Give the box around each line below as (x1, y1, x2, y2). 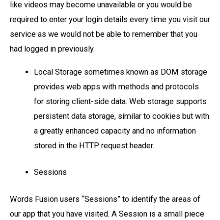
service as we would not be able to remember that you (10, 29, 197, 39)
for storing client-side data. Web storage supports (34, 96, 207, 106)
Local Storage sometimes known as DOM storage (34, 67, 208, 77)
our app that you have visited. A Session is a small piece (10, 209, 204, 219)
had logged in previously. (10, 44, 97, 54)
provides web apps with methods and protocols (34, 82, 199, 91)
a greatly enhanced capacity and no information (34, 126, 196, 136)
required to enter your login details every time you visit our (10, 15, 210, 25)
